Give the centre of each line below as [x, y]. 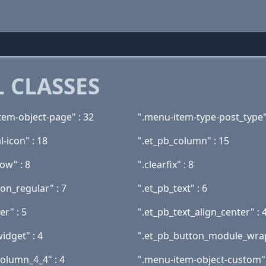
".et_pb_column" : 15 [183, 141]
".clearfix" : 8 [166, 164]
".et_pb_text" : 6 [172, 188]
